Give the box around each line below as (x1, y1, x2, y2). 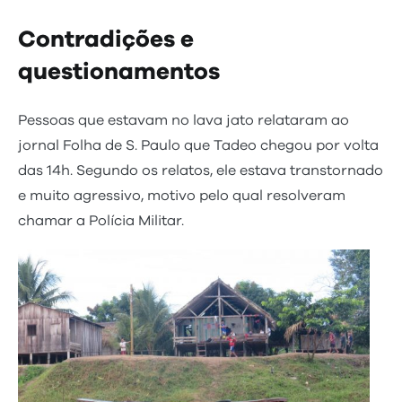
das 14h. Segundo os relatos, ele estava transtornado (18, 162, 383, 178)
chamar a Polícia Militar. (18, 213, 191, 228)
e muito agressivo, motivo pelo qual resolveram (18, 188, 345, 203)
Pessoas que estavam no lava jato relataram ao (18, 112, 349, 127)
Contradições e (18, 28, 194, 52)
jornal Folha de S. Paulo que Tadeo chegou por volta (18, 137, 379, 153)
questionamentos (18, 60, 225, 84)
